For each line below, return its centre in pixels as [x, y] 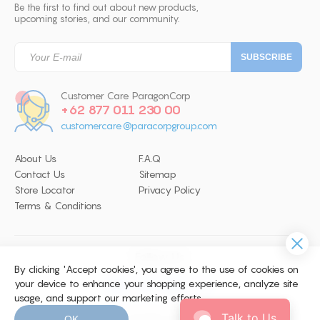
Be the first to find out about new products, [106, 7]
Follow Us [160, 256]
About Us [35, 159]
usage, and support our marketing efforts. [108, 298]
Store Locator [45, 190]
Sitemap [157, 174]
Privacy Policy [170, 190]
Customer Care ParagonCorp [126, 96]
